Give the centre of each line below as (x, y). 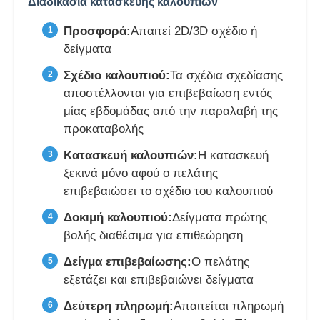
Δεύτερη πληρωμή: (119, 306)
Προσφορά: (97, 31)
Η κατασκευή (234, 156)
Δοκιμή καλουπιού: (118, 218)
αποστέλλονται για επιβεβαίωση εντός (168, 94)
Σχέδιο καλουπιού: (117, 76)
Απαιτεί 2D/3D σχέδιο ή (194, 31)
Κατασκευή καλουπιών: (131, 156)
